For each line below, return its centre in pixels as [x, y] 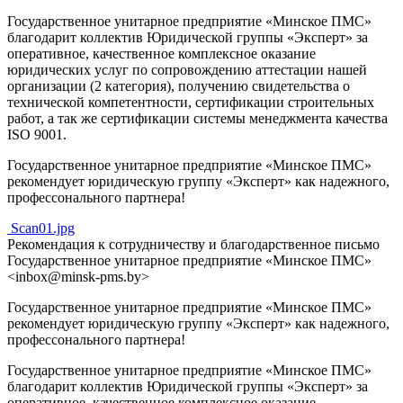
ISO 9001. [37, 134]
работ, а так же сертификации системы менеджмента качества [197, 118]
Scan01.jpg [43, 228]
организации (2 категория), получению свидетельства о [179, 85]
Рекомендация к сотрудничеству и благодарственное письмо [193, 244]
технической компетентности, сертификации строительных [191, 102]
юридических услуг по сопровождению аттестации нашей [187, 69]
